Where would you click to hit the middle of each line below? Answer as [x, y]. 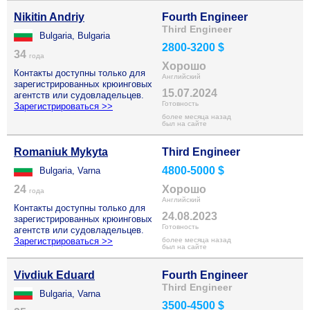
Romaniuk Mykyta [61, 152]
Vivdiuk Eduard [54, 275]
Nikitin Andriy [49, 17]
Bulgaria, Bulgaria [75, 36]
